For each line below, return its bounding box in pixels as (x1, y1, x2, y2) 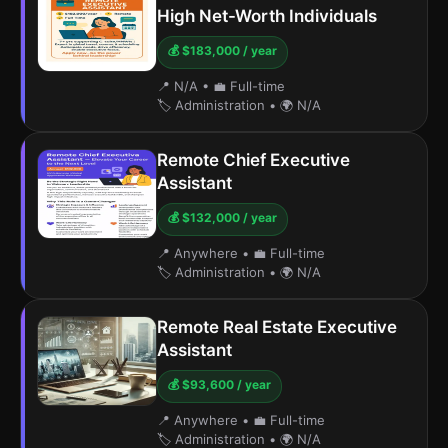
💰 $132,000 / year (168, 210, 277, 225)
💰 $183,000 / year (168, 43, 277, 58)
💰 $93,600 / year (168, 377, 271, 392)
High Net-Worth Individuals (157, 6, 377, 26)
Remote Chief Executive (157, 150, 350, 170)
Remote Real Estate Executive (157, 317, 397, 337)
